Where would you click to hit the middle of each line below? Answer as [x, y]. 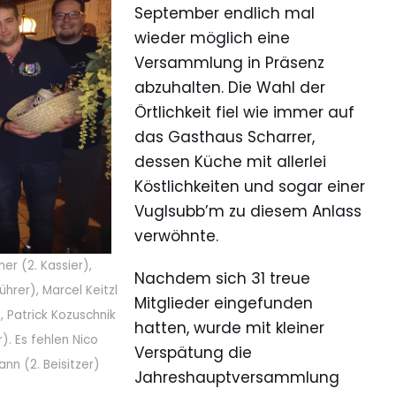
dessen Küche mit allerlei [230, 162]
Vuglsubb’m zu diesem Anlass [248, 212]
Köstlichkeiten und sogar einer [250, 187]
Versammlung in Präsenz [229, 63]
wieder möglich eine [212, 38]
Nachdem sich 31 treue [222, 279]
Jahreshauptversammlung [237, 378]
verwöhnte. [176, 236]
